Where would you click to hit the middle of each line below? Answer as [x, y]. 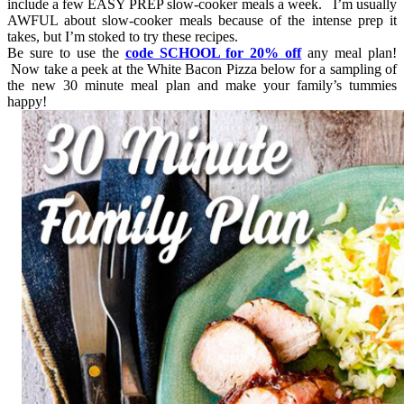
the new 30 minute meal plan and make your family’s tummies [202, 85]
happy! [27, 101]
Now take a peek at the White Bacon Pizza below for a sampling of [202, 69]
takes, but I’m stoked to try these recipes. [123, 36]
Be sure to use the [66, 52]
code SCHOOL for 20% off [213, 52]
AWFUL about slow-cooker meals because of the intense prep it [202, 20]
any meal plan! [349, 52]
